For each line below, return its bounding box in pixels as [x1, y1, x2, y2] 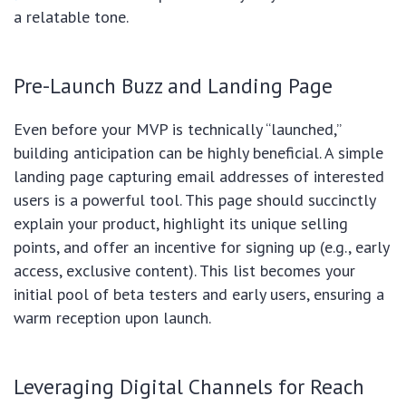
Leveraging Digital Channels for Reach [14, 372, 364, 401]
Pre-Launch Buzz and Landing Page [14, 72, 333, 100]
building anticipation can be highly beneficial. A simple [14, 142, 383, 164]
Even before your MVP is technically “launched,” [14, 119, 341, 140]
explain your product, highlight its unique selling [14, 213, 348, 235]
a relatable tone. [14, 6, 129, 28]
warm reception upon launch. [14, 307, 211, 329]
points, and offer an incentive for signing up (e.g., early [14, 237, 389, 258]
